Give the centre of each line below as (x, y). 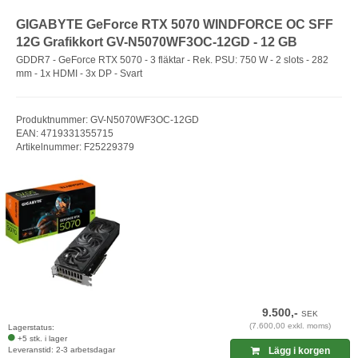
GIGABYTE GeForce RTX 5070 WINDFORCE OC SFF (175, 25)
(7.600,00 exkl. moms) (290, 325)
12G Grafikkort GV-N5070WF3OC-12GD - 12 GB (157, 42)
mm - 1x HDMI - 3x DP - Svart (79, 73)
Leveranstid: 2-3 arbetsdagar (62, 349)
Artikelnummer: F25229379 (75, 147)
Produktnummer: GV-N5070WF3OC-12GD (107, 119)
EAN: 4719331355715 (65, 133)
